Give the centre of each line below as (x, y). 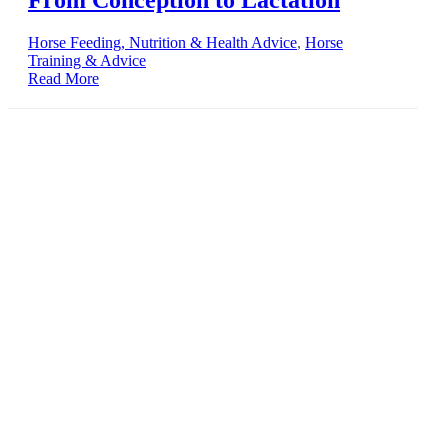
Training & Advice (87, 60)
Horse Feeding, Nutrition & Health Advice (162, 42)
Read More (63, 78)
